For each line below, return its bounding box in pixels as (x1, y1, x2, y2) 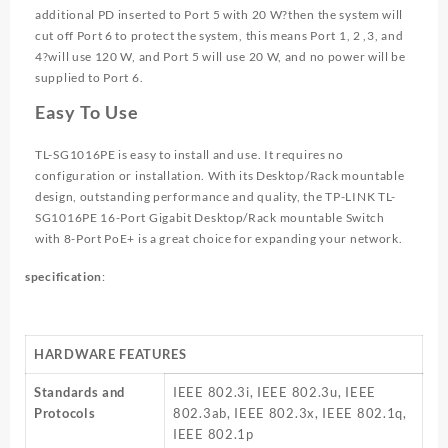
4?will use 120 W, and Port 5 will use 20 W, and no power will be (35, 49, 406, 65)
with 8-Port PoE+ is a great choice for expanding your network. (35, 231, 403, 247)
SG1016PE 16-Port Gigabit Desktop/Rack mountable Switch (35, 210, 385, 226)
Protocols (34, 405, 96, 422)
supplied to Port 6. (35, 70, 144, 86)
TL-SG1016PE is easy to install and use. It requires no (35, 147, 344, 163)
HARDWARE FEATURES (34, 346, 187, 363)
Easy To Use (35, 101, 139, 124)
